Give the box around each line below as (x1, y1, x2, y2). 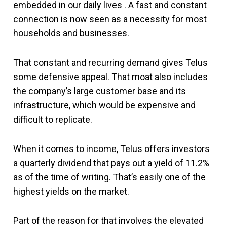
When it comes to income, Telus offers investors (13, 143, 210, 154)
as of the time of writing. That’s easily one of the (13, 172, 206, 182)
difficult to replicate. (13, 114, 92, 125)
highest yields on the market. (13, 186, 129, 197)
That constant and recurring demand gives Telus (13, 57, 208, 68)
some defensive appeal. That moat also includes (13, 71, 208, 82)
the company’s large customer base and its (13, 86, 186, 96)
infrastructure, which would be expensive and (13, 100, 196, 110)
